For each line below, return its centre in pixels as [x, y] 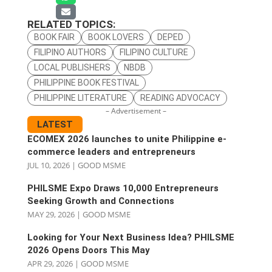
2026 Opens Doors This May [88, 250]
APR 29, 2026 [50, 264]
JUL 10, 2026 [48, 165]
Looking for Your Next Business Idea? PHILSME [131, 238]
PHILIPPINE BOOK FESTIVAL [86, 83]
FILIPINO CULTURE [154, 53]
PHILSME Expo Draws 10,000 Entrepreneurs [123, 189]
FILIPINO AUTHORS [70, 53]
